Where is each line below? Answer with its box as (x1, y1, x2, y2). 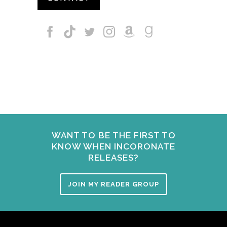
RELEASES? (88, 153, 139, 163)
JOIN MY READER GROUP (68, 180, 159, 188)
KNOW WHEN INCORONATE (52, 141, 175, 152)
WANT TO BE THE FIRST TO (51, 130, 176, 141)
